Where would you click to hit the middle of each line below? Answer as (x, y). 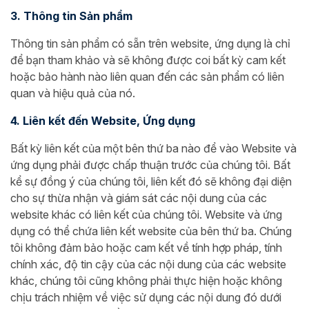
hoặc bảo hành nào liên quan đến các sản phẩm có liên (147, 77)
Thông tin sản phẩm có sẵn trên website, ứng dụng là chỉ (150, 43)
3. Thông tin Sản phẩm (71, 16)
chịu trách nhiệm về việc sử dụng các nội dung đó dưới (146, 297)
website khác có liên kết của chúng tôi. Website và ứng (146, 215)
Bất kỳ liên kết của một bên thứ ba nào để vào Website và (153, 148)
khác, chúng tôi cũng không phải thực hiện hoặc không (146, 281)
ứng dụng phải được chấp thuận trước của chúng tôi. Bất (150, 165)
